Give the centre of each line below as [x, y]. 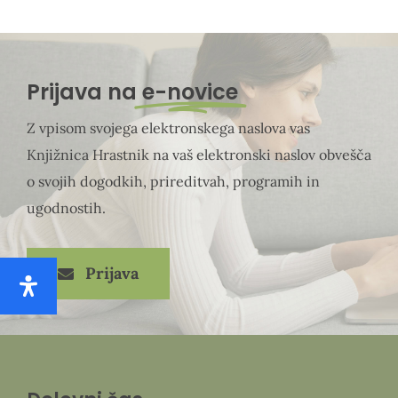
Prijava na [81, 92]
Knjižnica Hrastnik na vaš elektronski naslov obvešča [199, 154]
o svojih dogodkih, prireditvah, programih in [173, 181]
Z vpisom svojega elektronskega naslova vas [168, 127]
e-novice [190, 92]
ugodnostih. [66, 207]
